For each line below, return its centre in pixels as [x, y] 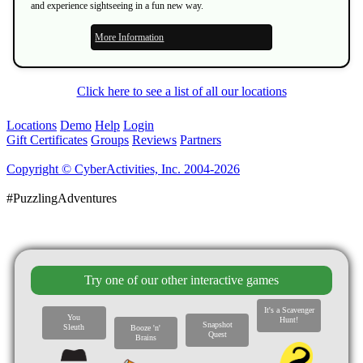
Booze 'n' [146, 327]
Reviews [154, 139]
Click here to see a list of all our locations [181, 91]
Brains [145, 337]
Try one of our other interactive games [181, 280]
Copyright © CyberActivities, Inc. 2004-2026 [123, 169]
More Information [130, 37]
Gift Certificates [47, 139]
